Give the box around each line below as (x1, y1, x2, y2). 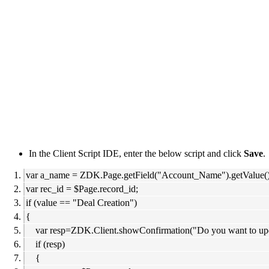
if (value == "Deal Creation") (26, 198, 137, 208)
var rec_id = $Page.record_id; (26, 184, 138, 195)
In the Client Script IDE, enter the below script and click (29, 148, 244, 159)
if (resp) (26, 239, 65, 250)
